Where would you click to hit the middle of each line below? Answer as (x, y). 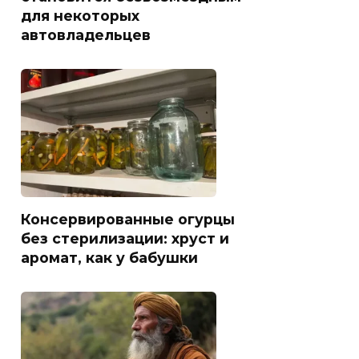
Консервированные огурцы (128, 219)
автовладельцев (86, 34)
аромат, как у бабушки (109, 257)
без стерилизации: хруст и (125, 238)
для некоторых (80, 15)
